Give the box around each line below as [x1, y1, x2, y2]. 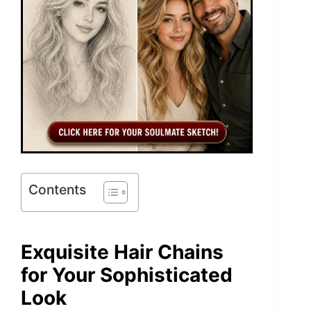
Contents [28, 180, 86, 198]
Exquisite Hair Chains [21, 239, 224, 264]
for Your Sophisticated [21, 262, 233, 287]
